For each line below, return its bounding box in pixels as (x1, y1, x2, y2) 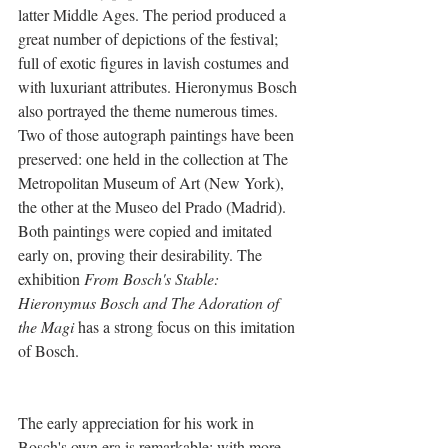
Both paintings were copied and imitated (18, 219, 276, 241)
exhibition (18, 267, 84, 289)
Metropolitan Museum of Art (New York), (18, 171, 288, 193)
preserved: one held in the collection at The (18, 147, 292, 169)
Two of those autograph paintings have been (18, 123, 298, 145)
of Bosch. (18, 339, 79, 361)
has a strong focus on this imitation (74, 315, 299, 337)
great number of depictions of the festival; (18, 27, 282, 49)
